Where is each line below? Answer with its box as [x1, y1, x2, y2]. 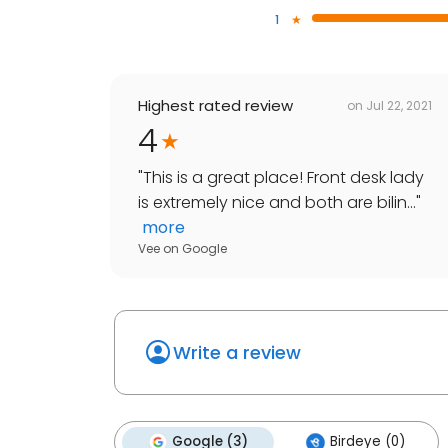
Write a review [173, 340, 301, 366]
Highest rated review [138, 95, 293, 117]
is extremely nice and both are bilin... [138, 191, 416, 215]
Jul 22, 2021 [366, 96, 432, 114]
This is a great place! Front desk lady [143, 166, 424, 190]
